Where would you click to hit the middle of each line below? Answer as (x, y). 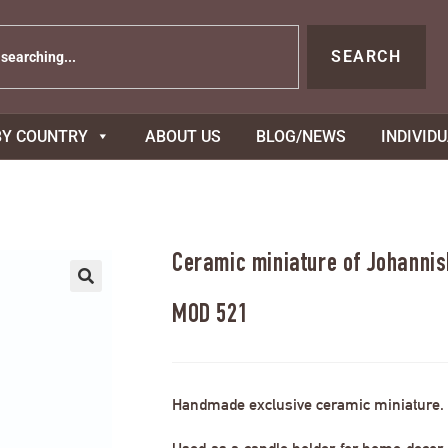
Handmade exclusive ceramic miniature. (308, 405)
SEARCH (366, 56)
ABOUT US (183, 137)
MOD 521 (210, 317)
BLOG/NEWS (301, 137)
